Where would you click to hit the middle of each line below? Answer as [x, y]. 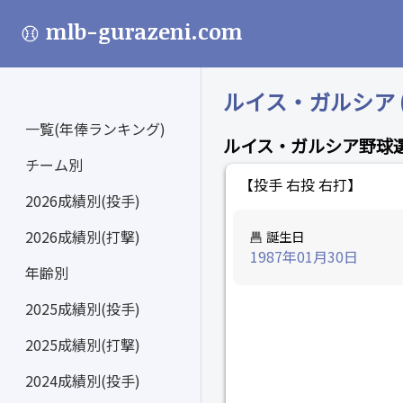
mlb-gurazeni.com [145, 31]
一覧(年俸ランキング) [95, 129]
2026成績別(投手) [83, 201]
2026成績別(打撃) [83, 237]
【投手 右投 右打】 [301, 185]
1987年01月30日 [304, 257]
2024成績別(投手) [83, 381]
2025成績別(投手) [83, 309]
